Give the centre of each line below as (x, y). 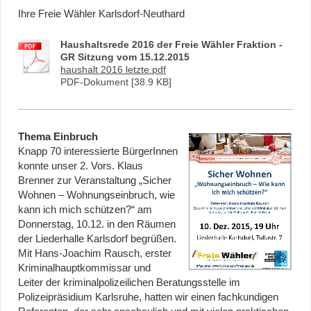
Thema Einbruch (58, 137)
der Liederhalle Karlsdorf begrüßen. (97, 239)
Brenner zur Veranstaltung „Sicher (95, 181)
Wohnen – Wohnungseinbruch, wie (96, 195)
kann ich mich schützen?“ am (85, 210)
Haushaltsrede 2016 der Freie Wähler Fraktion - (171, 45)
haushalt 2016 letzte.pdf (113, 70)
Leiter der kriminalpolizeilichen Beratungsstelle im (129, 283)
